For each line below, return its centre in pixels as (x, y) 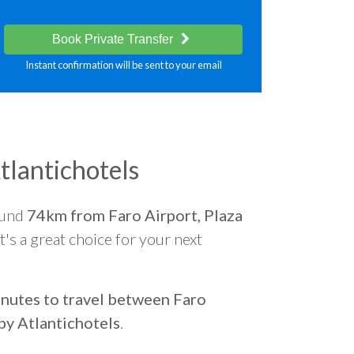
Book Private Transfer (115, 39)
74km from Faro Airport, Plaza (135, 215)
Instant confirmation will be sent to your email (123, 65)
